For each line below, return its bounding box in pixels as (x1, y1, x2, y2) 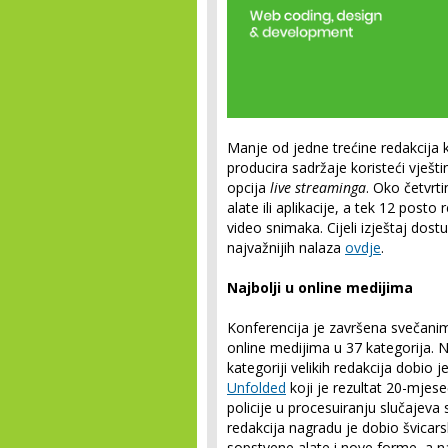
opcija (227, 178, 270, 197)
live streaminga (270, 178, 366, 197)
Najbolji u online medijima (227, 278, 413, 297)
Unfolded (227, 378, 286, 397)
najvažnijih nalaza (227, 238, 345, 257)
